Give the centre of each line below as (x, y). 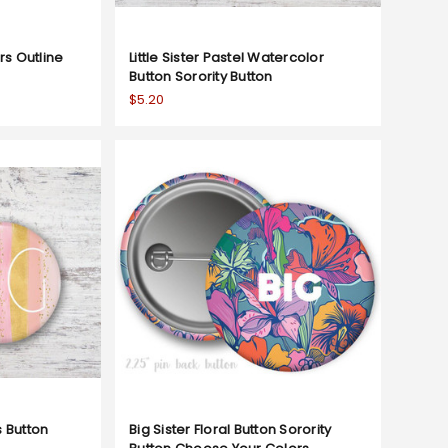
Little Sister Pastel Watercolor (226, 57)
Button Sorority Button (201, 76)
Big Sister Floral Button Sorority (230, 429)
